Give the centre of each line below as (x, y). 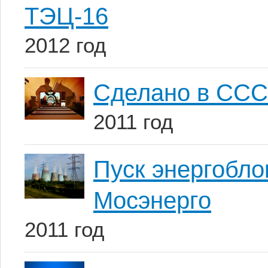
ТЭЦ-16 (66, 16)
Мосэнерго (152, 200)
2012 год (65, 45)
